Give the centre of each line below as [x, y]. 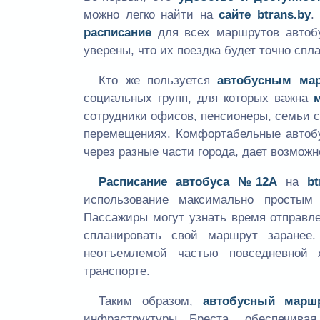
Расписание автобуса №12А [188, 182]
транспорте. [117, 271]
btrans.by [284, 15]
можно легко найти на [151, 15]
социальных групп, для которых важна [199, 99]
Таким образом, [151, 301]
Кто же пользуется [158, 81]
